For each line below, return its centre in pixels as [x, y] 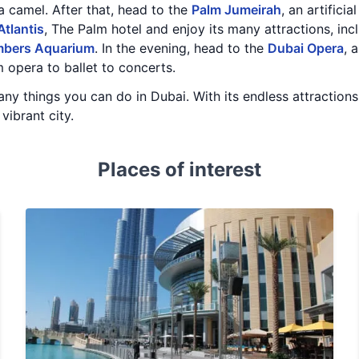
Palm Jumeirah [236, 10]
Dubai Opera [306, 48]
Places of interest [179, 169]
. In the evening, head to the [181, 48]
